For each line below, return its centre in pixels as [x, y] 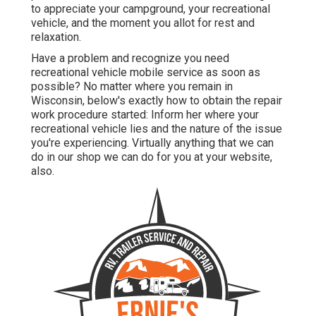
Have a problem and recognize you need [130, 59]
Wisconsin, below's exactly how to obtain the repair [157, 101]
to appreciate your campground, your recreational [151, 9]
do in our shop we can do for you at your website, [152, 157]
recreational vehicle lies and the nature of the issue [157, 129]
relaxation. [56, 37]
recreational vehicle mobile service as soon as [146, 73]
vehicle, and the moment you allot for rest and [143, 23]
